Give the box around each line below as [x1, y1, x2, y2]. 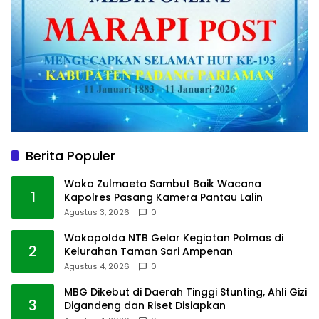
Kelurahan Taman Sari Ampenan [64, 244, 233, 259]
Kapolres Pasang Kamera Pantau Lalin [64, 190, 263, 205]
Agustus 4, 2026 [64, 261, 130, 273]
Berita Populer [26, 147, 115, 165]
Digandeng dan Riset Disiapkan [64, 298, 226, 313]
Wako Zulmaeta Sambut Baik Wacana [64, 177, 261, 192]
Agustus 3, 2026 [64, 206, 130, 219]
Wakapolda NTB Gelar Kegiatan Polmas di [64, 231, 283, 246]
